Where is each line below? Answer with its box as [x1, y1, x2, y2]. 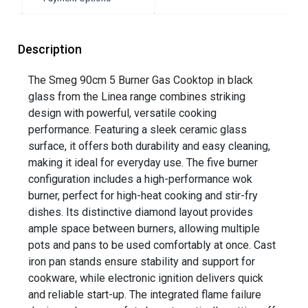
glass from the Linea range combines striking [28, 90, 246, 104]
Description [18, 42, 82, 57]
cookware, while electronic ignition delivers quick [28, 272, 264, 285]
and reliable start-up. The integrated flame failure [28, 288, 262, 302]
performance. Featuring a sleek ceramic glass [28, 123, 247, 137]
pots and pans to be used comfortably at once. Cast [28, 239, 276, 252]
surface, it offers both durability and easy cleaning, [28, 140, 271, 153]
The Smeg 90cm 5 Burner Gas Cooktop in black [28, 74, 254, 87]
